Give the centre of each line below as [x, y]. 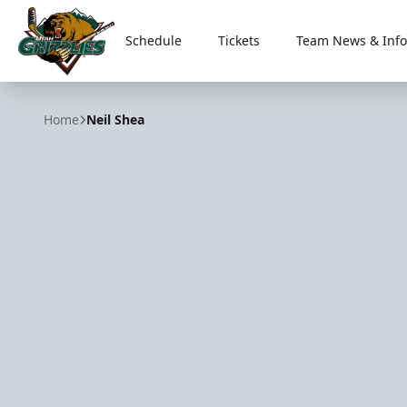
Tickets [238, 40]
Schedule [153, 40]
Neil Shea [115, 119]
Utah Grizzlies [65, 85]
